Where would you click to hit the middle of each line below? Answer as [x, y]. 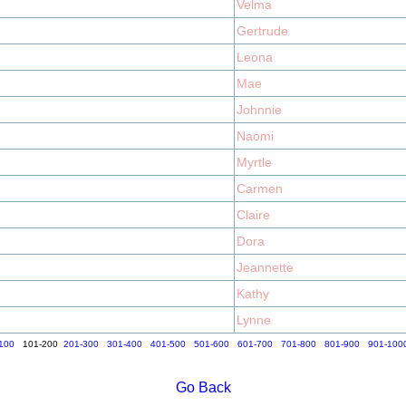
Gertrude [262, 31]
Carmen [260, 188]
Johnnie [259, 110]
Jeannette [265, 267]
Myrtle [254, 162]
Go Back [203, 387]
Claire [253, 215]
